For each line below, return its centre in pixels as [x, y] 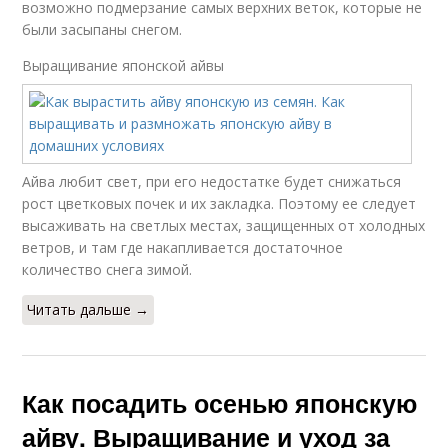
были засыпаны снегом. [102, 29]
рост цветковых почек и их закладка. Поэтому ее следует [219, 203]
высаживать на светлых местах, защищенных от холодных [224, 225]
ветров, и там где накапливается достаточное [183, 247]
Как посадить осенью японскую [220, 403]
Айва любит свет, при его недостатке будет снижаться [212, 181]
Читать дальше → [88, 309]
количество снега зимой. [107, 269]
